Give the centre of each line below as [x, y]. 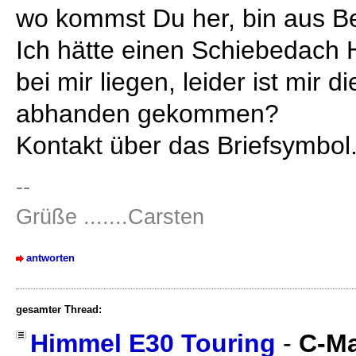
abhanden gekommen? [147, 113]
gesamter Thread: [59, 309]
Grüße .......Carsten [110, 217]
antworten [50, 257]
